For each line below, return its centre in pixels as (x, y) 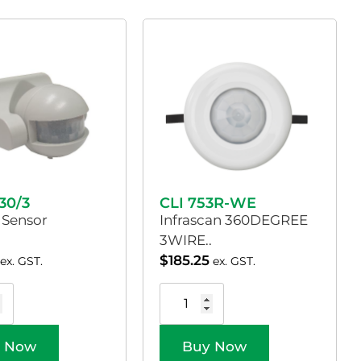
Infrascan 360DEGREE (234, 220)
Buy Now (215, 347)
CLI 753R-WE (208, 203)
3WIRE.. (186, 240)
